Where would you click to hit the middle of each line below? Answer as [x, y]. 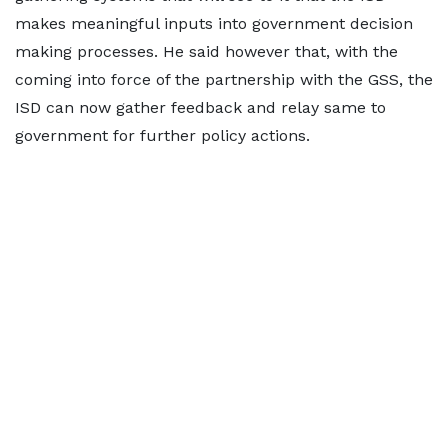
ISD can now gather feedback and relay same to [200, 108]
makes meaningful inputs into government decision [214, 24]
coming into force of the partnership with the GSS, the [224, 80]
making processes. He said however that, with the [206, 52]
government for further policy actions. [162, 136]
